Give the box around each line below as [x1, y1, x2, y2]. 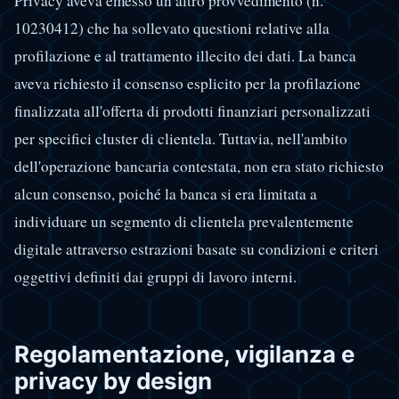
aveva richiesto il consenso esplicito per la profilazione [14, 72, 361, 94]
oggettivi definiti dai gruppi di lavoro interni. [14, 265, 297, 287]
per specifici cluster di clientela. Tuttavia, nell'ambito [14, 127, 347, 149]
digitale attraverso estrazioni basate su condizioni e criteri [14, 238, 379, 259]
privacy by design [14, 366, 212, 395]
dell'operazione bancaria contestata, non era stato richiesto [14, 155, 384, 176]
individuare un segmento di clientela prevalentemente [14, 210, 354, 232]
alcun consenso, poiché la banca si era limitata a [14, 183, 317, 204]
